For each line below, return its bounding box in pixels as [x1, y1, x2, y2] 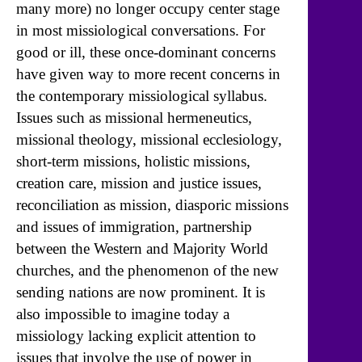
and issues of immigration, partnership [16, 218, 252, 236]
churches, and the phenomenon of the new [16, 262, 279, 280]
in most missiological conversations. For [16, 22, 265, 40]
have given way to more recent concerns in [16, 65, 280, 83]
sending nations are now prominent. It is [16, 284, 265, 301]
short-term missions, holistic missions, [16, 153, 250, 170]
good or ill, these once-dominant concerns [16, 44, 276, 61]
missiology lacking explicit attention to [16, 327, 256, 345]
